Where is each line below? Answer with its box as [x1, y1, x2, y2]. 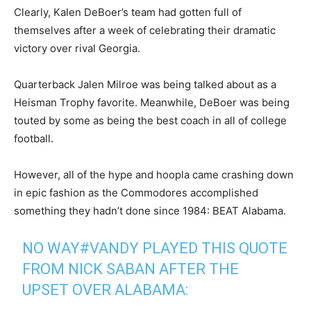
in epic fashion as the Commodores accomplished [14, 186, 258, 199]
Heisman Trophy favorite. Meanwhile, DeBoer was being [14, 96, 289, 109]
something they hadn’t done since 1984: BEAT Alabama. [14, 204, 286, 217]
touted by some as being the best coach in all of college [14, 114, 287, 127]
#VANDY [80, 239, 140, 257]
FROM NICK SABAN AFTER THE [22, 260, 239, 278]
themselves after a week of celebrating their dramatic [14, 24, 276, 37]
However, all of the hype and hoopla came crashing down [14, 168, 294, 181]
